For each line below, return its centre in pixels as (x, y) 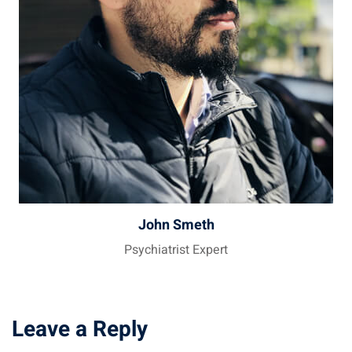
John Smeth (176, 225)
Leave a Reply (80, 330)
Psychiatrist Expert (176, 250)
